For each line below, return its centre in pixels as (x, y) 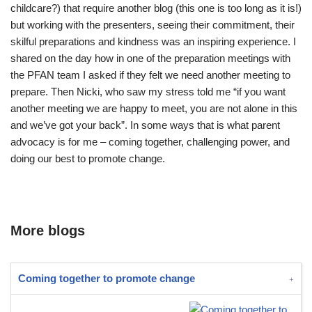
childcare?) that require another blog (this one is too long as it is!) (156, 8)
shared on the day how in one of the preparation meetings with (150, 58)
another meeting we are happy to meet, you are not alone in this (154, 108)
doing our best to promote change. (88, 158)
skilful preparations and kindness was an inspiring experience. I (153, 41)
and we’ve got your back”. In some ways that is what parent (145, 125)
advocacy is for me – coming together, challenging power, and (150, 142)
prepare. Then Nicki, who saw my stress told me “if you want (148, 92)
